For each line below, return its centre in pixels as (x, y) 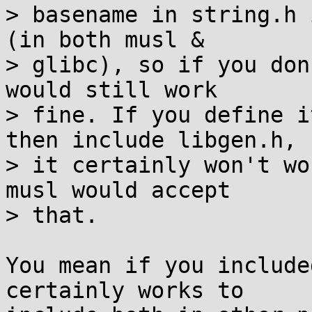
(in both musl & (105, 40)
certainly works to (125, 290)
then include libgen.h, (151, 140)
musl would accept (118, 190)
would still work (111, 90)
